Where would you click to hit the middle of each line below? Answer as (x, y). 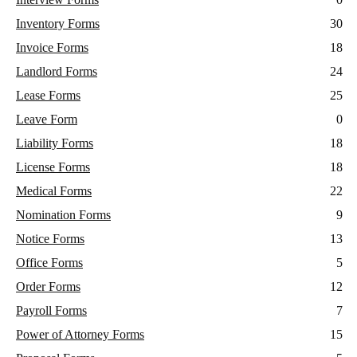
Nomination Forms (63, 215)
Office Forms (49, 263)
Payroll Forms (51, 311)
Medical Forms (54, 191)
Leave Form (47, 120)
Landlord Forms (57, 72)
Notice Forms (50, 239)
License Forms (53, 167)
